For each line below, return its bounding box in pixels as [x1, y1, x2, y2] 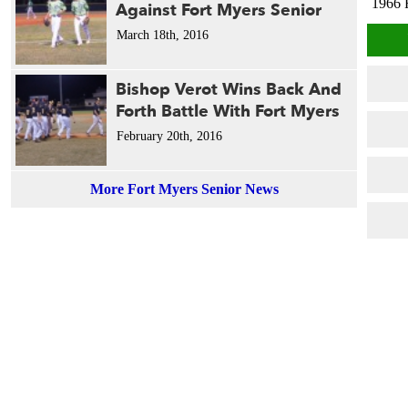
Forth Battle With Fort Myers [116, 100, 340, 123]
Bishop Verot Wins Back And [116, 78, 342, 101]
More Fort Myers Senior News [89, 181, 279, 197]
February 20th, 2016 [117, 129, 222, 143]
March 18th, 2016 [117, 28, 209, 42]
